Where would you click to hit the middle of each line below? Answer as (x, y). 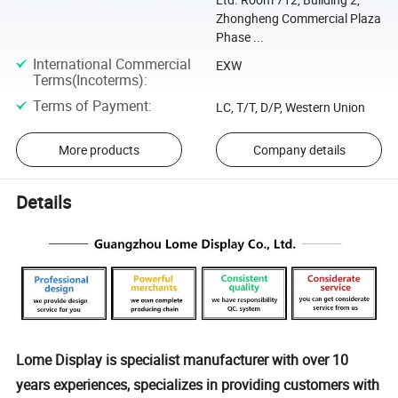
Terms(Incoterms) (88, 80)
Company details (299, 150)
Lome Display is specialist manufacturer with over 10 (183, 360)
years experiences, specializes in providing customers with (198, 385)
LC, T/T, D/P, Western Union (290, 107)
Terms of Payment (90, 106)
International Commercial (111, 64)
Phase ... (239, 36)
